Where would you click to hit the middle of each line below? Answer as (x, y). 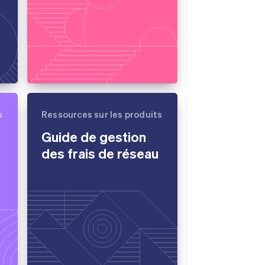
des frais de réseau (100, 153)
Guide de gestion (94, 136)
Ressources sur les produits (102, 114)
